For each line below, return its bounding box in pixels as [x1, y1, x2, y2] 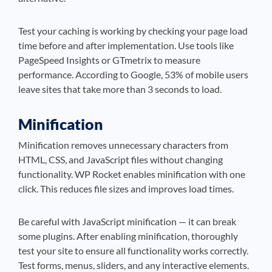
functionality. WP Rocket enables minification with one [18, 168, 245, 180]
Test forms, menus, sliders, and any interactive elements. [18, 259, 249, 271]
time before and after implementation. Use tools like [18, 39, 234, 51]
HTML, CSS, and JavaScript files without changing [18, 154, 223, 165]
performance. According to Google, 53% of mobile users [18, 69, 248, 80]
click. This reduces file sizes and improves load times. [18, 183, 234, 194]
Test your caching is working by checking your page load [18, 25, 248, 36]
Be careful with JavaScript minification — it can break [18, 216, 236, 227]
